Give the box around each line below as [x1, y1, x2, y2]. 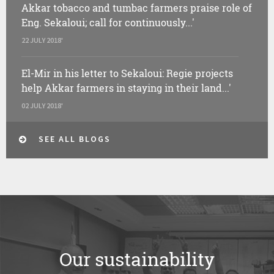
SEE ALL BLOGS [39, 133, 111, 145]
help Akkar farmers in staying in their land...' [21, 81, 231, 94]
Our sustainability [59, 247, 215, 271]
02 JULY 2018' [21, 100, 63, 110]
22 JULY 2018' [21, 35, 63, 45]
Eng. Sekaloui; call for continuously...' [21, 15, 194, 29]
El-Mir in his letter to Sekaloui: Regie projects [21, 66, 233, 80]
